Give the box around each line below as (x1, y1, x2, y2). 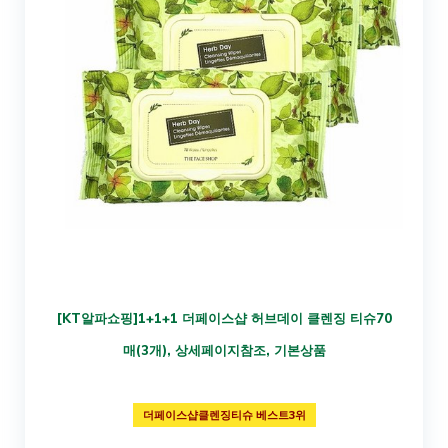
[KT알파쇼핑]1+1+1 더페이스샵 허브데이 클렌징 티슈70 (56, 309, 392, 326)
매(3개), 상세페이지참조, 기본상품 (122, 341, 326, 358)
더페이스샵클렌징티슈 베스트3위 (142, 407, 306, 422)
